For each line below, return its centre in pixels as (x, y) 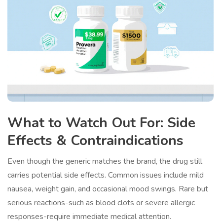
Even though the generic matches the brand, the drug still (105, 162)
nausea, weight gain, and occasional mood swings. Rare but (108, 189)
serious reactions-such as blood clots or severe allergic (101, 203)
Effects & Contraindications (95, 141)
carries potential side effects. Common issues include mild (106, 175)
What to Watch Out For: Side (101, 123)
